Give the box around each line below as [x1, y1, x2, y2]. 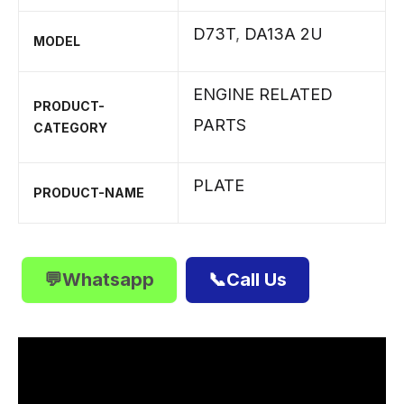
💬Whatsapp [44, 269, 154, 290]
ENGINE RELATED [193, 85, 333, 104]
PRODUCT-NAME [33, 185, 144, 200]
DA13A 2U [244, 24, 323, 43]
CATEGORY [33, 120, 107, 135]
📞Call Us [208, 269, 287, 290]
